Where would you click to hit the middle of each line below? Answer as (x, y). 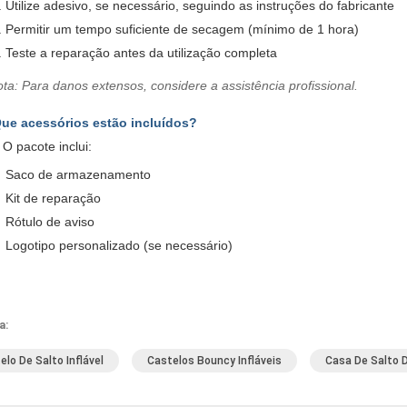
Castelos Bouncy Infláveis (214, 361)
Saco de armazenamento (78, 174)
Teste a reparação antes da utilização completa (141, 53)
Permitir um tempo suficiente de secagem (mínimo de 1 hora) (182, 29)
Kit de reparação (53, 198)
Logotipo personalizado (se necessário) (119, 245)
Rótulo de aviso (50, 222)
